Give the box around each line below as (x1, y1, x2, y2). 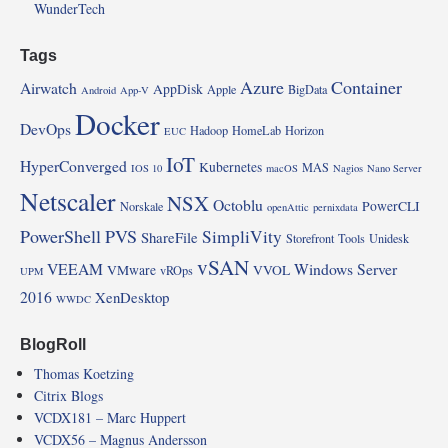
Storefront (286, 230, 334, 247)
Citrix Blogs (34, 385, 103, 405)
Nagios (333, 161, 363, 176)
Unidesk (369, 230, 409, 247)
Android (81, 83, 116, 98)
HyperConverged (20, 155, 127, 177)
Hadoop (190, 122, 228, 139)
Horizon (285, 122, 324, 139)
